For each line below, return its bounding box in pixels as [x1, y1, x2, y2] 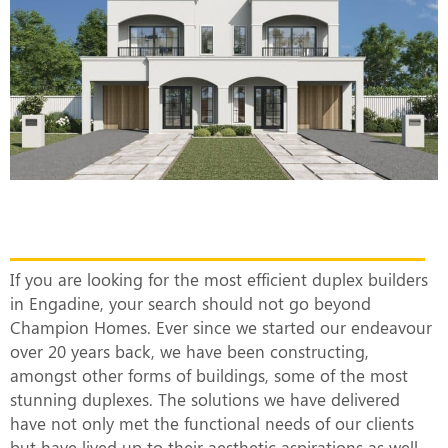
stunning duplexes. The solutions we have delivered [10, 388, 400, 411]
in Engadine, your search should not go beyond [10, 292, 371, 315]
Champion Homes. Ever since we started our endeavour [10, 316, 432, 339]
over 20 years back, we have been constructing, [10, 340, 369, 363]
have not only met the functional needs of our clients [10, 412, 414, 435]
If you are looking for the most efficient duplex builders [10, 268, 428, 291]
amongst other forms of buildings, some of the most [10, 364, 408, 387]
